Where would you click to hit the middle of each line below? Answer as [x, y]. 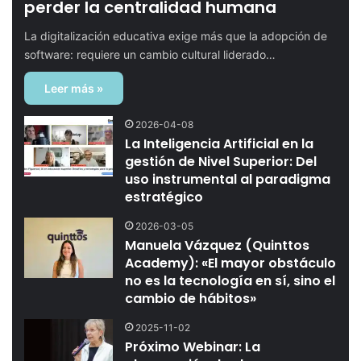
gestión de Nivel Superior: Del [221, 162]
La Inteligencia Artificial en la [220, 144]
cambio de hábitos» [191, 299]
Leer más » [74, 89]
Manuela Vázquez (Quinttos [218, 246]
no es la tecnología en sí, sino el [230, 281]
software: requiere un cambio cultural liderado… [150, 55]
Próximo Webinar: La [193, 347]
